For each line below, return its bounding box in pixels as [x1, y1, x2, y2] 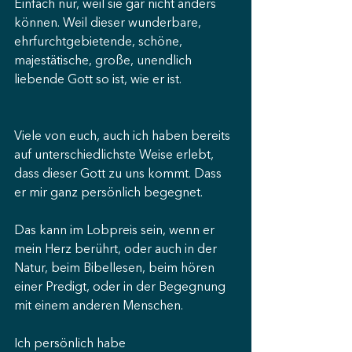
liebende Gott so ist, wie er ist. [14, 74, 181, 86]
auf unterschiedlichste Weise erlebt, [14, 149, 217, 162]
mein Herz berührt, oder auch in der [14, 244, 220, 256]
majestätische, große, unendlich [14, 55, 195, 68]
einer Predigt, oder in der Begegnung [14, 281, 229, 294]
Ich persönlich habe [14, 338, 129, 350]
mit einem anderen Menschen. [14, 300, 183, 313]
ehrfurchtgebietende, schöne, [14, 36, 185, 49]
